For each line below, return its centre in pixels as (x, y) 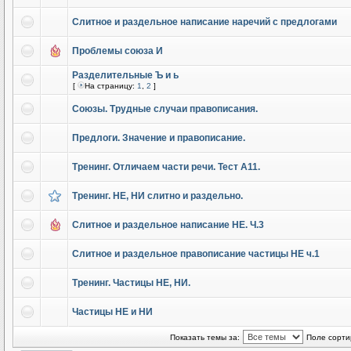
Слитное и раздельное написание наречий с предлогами (204, 22)
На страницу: (111, 86)
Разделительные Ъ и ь (125, 75)
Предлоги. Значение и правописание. (159, 138)
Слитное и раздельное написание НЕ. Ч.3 (168, 225)
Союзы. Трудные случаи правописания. (165, 109)
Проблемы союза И (118, 51)
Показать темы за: (205, 337)
